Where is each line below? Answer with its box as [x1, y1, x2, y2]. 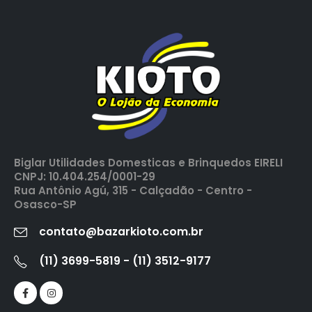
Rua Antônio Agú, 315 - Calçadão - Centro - [14, 183, 252, 198]
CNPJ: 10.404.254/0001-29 [14, 169, 155, 185]
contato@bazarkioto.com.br [38, 224, 203, 240]
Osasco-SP [14, 197, 79, 212]
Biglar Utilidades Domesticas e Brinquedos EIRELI [14, 155, 283, 171]
